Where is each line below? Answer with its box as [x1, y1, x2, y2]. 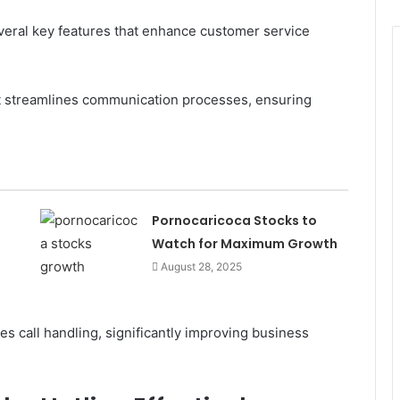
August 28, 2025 [160, 259, 242, 273]
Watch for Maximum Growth [151, 234, 337, 253]
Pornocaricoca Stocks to [151, 211, 317, 229]
